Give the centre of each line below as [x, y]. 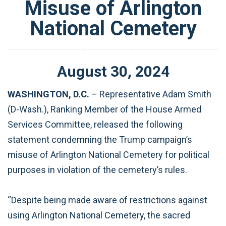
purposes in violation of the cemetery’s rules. [97, 169]
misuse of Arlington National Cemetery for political [108, 154]
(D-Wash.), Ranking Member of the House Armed [104, 109]
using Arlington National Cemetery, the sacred [99, 215]
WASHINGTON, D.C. [48, 94]
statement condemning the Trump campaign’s [100, 139]
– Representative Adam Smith [150, 94]
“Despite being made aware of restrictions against [107, 200]
